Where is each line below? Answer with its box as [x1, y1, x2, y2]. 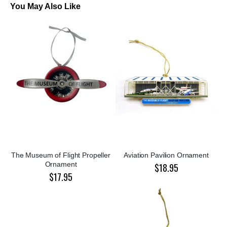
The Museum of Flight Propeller [11, 151, 110, 160]
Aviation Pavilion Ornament [124, 151, 209, 160]
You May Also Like [10, 2, 81, 11]
